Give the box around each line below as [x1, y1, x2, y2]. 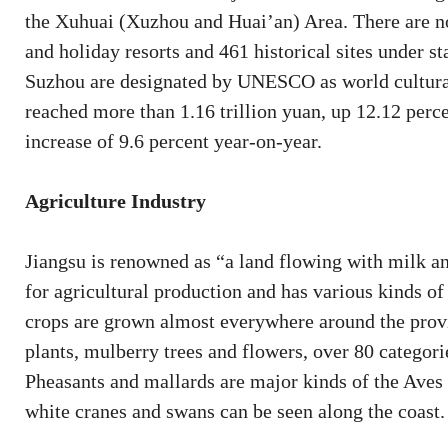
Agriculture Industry [25, 190, 206, 212]
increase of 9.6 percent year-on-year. [25, 130, 327, 152]
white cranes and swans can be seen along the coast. [25, 400, 445, 422]
